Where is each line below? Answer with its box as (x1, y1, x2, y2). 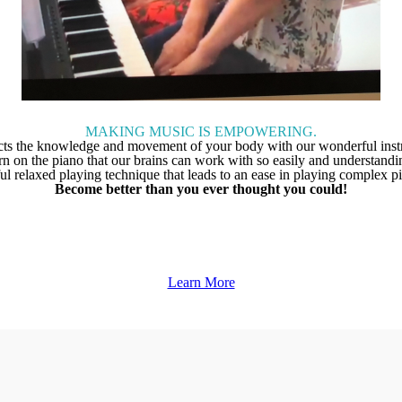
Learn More (167, 274, 235, 290)
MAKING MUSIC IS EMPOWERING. (85, 123, 317, 139)
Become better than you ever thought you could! (55, 180, 347, 197)
